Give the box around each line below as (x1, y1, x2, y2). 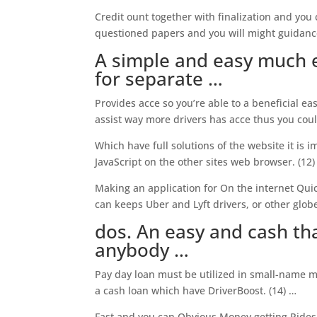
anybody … (95, 237, 190, 263)
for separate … (95, 66, 224, 91)
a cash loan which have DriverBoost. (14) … (95, 284, 297, 297)
